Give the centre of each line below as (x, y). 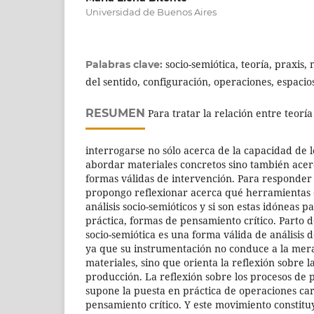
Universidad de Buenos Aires (151, 12)
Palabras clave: (125, 65)
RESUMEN (115, 114)
